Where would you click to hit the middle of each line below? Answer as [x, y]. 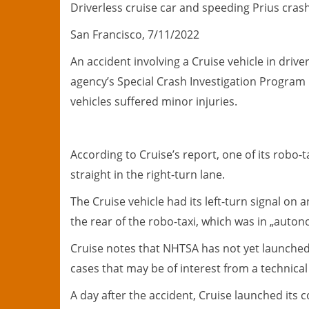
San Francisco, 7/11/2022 [135, 34]
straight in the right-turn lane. [148, 174]
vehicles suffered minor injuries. [154, 101]
